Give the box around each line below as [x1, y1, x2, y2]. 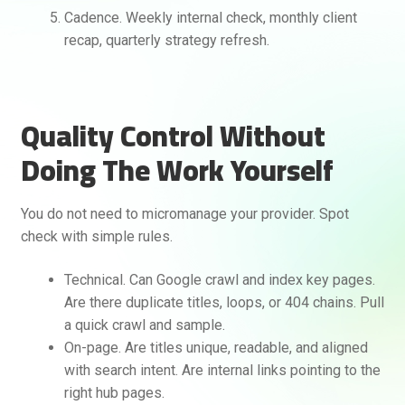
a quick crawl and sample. [63, 316, 225, 334]
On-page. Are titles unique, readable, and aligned [63, 338, 368, 356]
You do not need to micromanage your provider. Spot [20, 204, 349, 222]
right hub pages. [63, 383, 165, 401]
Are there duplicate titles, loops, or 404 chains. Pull [63, 293, 384, 311]
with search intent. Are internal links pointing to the [63, 361, 381, 379]
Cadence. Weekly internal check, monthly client [63, 9, 357, 27]
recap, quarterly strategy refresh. [63, 32, 269, 50]
